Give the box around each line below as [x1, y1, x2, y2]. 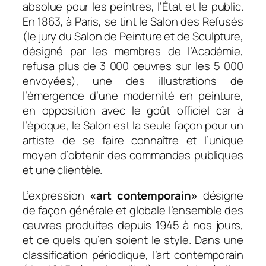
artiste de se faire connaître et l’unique [23, 132, 243, 148]
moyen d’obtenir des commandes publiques [23, 147, 243, 163]
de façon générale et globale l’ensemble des [23, 202, 243, 218]
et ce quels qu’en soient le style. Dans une [23, 232, 243, 248]
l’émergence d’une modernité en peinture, [23, 87, 243, 103]
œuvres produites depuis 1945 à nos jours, [23, 217, 243, 233]
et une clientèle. [23, 161, 103, 178]
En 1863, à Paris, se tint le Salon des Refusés [23, 13, 243, 29]
